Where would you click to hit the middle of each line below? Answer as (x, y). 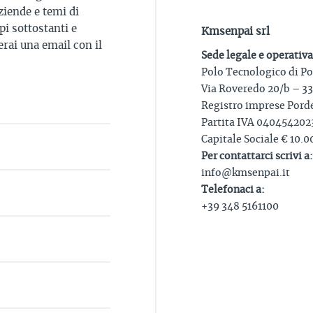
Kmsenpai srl (235, 31)
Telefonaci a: (233, 190)
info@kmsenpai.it (245, 173)
